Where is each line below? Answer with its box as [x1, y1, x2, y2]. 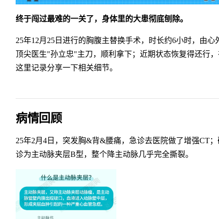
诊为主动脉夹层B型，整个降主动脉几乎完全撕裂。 [16, 150, 193, 159]
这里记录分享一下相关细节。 [16, 64, 117, 72]
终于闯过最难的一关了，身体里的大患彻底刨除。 [16, 15, 188, 23]
